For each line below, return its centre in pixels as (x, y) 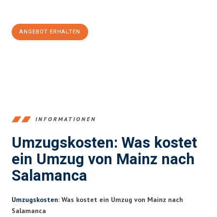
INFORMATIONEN (66, 119)
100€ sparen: (38, 9)
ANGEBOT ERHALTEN (50, 31)
